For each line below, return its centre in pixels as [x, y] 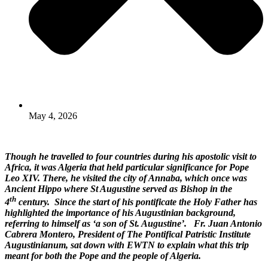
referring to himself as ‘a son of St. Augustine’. [98, 223]
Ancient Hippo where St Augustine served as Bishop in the [118, 188]
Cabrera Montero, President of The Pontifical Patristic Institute [128, 234]
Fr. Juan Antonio [228, 223]
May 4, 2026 [53, 115]
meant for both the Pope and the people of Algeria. [104, 255]
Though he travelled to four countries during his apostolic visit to [131, 156]
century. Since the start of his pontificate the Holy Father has [137, 202]
